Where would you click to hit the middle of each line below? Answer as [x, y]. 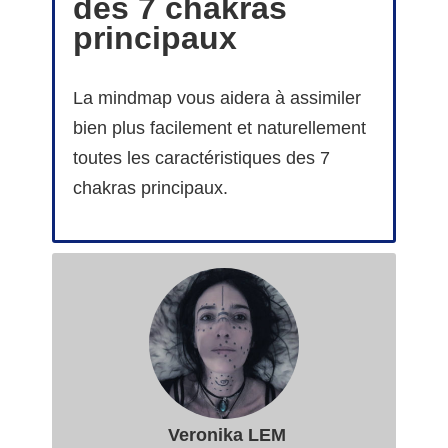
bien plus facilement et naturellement [219, 128]
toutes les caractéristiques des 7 [201, 158]
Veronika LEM [224, 435]
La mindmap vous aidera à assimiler [217, 98]
